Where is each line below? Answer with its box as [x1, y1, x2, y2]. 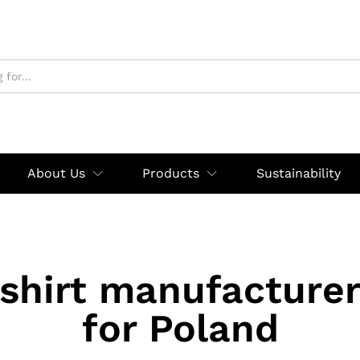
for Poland [81, 305, 279, 351]
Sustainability [256, 166, 341, 181]
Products [142, 166, 199, 181]
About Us [27, 166, 85, 181]
